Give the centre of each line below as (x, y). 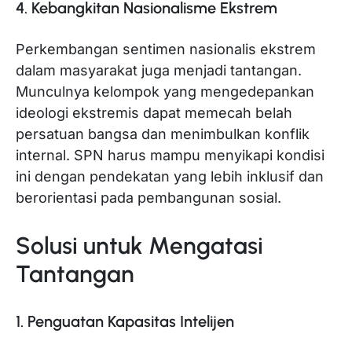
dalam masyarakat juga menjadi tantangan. (159, 70)
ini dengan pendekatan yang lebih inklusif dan (170, 176)
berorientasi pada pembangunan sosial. (148, 197)
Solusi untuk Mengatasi (139, 245)
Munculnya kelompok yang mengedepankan (165, 91)
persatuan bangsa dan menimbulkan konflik (163, 134)
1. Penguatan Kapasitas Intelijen (125, 321)
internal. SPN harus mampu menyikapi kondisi (170, 155)
